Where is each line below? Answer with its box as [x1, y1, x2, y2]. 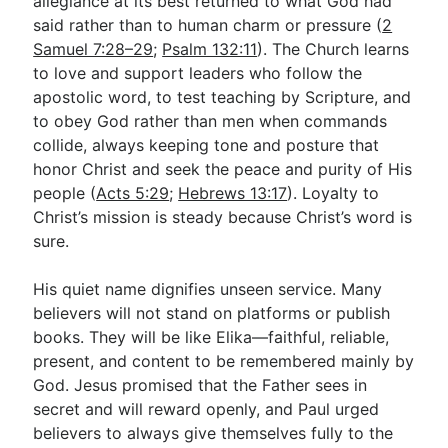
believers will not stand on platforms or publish [33, 303, 391, 323]
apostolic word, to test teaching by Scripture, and [33, 87, 412, 107]
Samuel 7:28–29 [33, 39, 154, 59]
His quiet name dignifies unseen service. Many [33, 279, 383, 299]
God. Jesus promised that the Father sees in [33, 375, 368, 395]
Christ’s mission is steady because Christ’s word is [33, 207, 413, 227]
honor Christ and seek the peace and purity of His [33, 159, 413, 179]
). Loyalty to [287, 183, 380, 203]
